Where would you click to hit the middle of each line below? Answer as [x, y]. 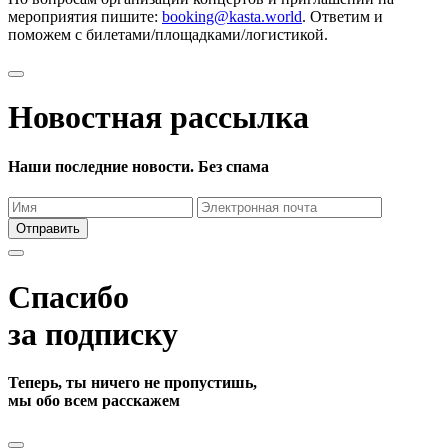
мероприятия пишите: [85, 16]
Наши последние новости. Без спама [138, 166]
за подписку [93, 333]
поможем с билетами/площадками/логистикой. [168, 34]
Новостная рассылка [158, 117]
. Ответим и [342, 16]
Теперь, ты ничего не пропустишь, [132, 382]
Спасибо [68, 296]
